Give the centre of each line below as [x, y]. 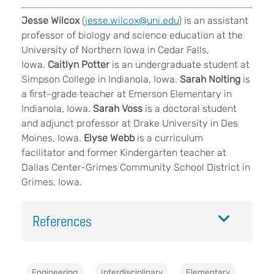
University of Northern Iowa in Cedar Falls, [115, 50]
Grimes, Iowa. [52, 182]
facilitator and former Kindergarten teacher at [124, 153]
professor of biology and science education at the [132, 35]
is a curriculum [170, 138]
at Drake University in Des [180, 124]
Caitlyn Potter [79, 65]
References [62, 221]
